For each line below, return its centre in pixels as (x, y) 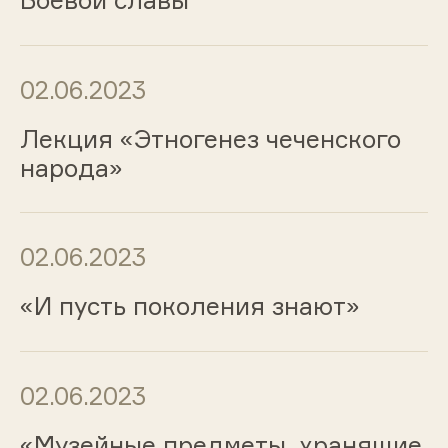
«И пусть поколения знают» (189, 306)
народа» (71, 167)
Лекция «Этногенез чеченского (210, 138)
